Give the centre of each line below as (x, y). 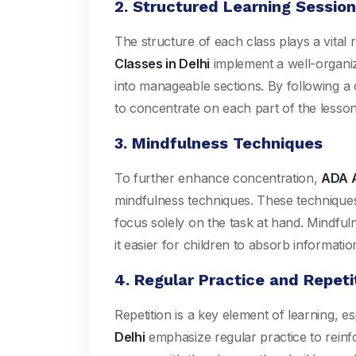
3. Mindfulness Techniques (219, 143)
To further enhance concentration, (218, 178)
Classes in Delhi (162, 64)
